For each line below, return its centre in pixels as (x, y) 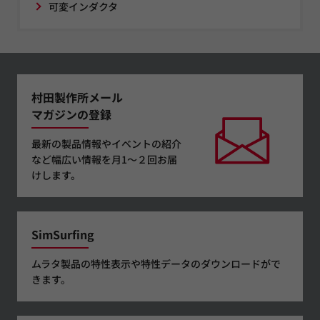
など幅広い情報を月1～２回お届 (104, 159)
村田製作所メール (77, 97)
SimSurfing (63, 234)
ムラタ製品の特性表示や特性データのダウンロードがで (156, 263)
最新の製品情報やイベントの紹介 (106, 143)
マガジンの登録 (71, 114)
